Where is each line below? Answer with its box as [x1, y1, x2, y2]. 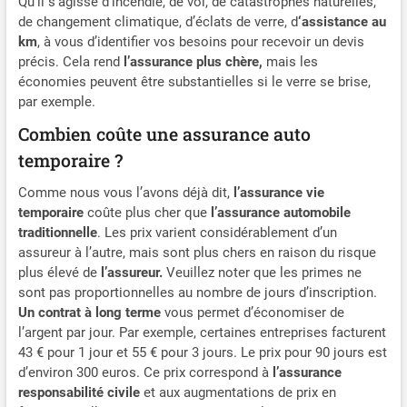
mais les [262, 53, 318, 70]
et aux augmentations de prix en [139, 383, 336, 401]
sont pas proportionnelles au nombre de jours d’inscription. [17, 283, 377, 301]
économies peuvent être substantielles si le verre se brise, [17, 73, 371, 90]
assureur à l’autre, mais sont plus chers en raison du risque [17, 243, 376, 261]
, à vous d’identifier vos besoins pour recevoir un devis [36, 33, 364, 50]
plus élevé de [17, 263, 97, 281]
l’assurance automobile [210, 203, 351, 221]
